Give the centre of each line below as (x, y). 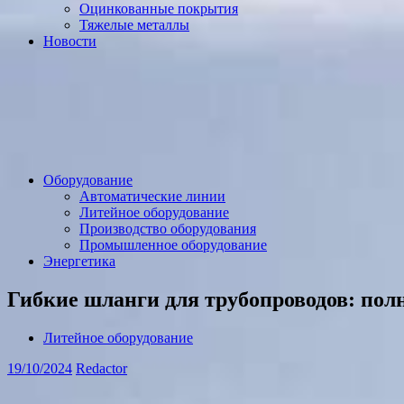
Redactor (101, 368)
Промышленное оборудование (173, 245)
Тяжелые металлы (134, 25)
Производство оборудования (168, 229)
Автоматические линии (152, 196)
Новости (70, 41)
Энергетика (79, 261)
